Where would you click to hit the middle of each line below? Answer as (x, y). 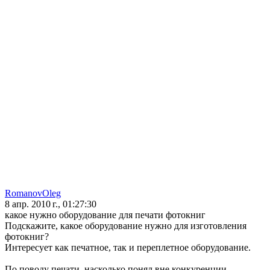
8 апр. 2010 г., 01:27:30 (51, 204)
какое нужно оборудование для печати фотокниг (105, 215)
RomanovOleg (33, 193)
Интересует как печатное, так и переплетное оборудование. (128, 248)
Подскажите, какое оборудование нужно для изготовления (126, 226)
